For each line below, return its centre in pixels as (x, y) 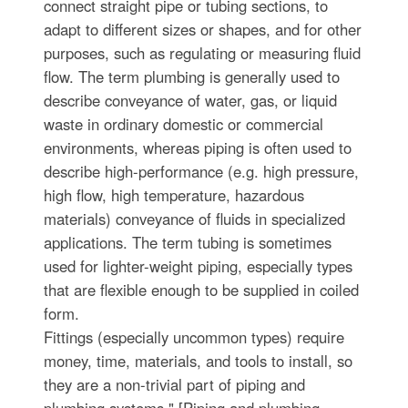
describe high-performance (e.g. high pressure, (201, 171)
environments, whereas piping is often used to (197, 147)
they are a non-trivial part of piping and (174, 384)
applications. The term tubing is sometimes (187, 242)
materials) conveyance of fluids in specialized (194, 218)
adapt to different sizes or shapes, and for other (202, 29)
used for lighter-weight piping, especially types (198, 265)
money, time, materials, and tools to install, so (198, 360)
